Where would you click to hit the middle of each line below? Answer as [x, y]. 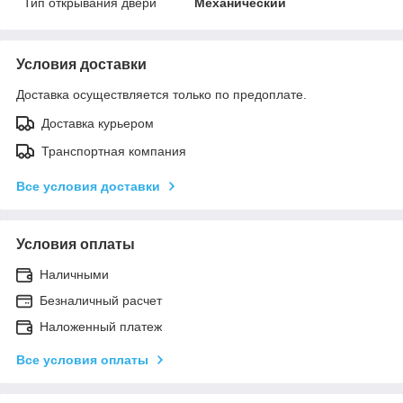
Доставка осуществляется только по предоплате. [161, 94]
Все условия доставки [88, 186]
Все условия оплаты [82, 359]
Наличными [74, 274]
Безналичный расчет [101, 300]
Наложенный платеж [101, 326]
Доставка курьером [98, 123]
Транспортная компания [114, 151]
